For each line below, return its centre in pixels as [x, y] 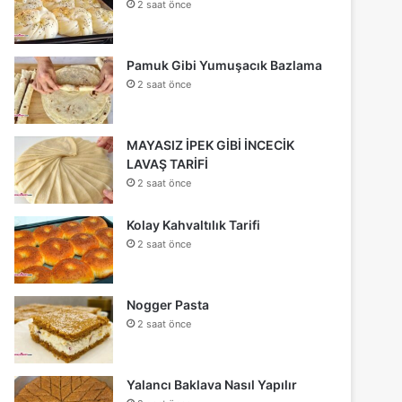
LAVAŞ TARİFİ [168, 164]
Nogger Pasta [168, 305]
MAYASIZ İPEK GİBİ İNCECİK [211, 145]
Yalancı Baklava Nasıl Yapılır [212, 385]
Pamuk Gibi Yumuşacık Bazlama [225, 66]
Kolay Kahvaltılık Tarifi [194, 225]
